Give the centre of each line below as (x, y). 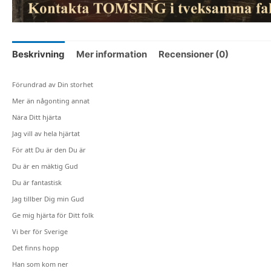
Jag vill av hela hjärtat (46, 134)
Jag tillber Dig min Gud (48, 199)
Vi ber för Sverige (40, 232)
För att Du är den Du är (49, 150)
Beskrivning (38, 54)
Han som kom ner (40, 264)
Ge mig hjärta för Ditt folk (53, 215)
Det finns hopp (36, 248)
